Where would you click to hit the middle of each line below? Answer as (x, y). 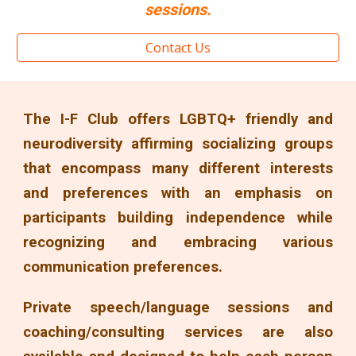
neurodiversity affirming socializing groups (178, 144)
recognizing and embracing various (178, 242)
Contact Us (178, 48)
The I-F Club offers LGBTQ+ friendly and (178, 119)
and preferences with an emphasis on (178, 193)
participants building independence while (178, 218)
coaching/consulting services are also (178, 332)
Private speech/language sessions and (178, 308)
